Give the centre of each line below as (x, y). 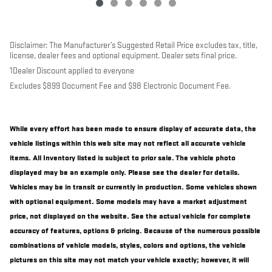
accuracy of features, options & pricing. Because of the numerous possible (135, 231)
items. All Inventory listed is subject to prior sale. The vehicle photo (123, 158)
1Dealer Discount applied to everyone (72, 71)
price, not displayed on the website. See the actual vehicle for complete (130, 216)
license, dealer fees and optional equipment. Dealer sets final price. (123, 56)
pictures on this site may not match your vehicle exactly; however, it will (129, 260)
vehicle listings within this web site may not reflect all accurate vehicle (128, 144)
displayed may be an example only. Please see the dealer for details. (125, 173)
